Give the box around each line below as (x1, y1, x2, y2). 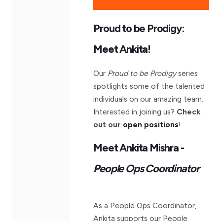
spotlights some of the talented (93, 81, 205, 91)
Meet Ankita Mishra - (93, 141, 184, 154)
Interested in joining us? (93, 107, 177, 117)
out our (93, 120, 123, 130)
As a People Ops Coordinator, (93, 201, 197, 211)
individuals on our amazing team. (93, 94, 204, 104)
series (176, 69, 198, 78)
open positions (123, 120, 179, 130)
